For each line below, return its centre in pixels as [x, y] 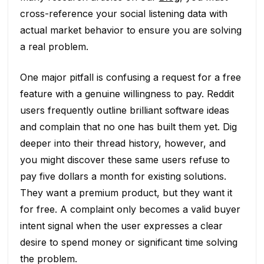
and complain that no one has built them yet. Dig [128, 126]
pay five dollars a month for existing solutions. [123, 176]
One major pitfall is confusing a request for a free [130, 77]
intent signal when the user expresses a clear [121, 225]
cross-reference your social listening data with [123, 13]
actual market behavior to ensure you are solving [131, 30]
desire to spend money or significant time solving [128, 242]
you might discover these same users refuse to [125, 159]
